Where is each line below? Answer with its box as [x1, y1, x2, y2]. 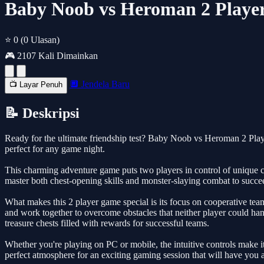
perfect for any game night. [5, 143, 105, 154]
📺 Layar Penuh [9, 80, 62, 89]
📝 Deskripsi [5, 105, 80, 121]
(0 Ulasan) [21, 34, 60, 45]
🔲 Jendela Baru [70, 78, 130, 89]
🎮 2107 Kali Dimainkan [5, 50, 98, 61]
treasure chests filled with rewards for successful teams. [5, 217, 209, 228]
